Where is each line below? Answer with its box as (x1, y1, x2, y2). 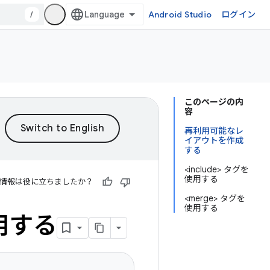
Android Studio (148, 9, 212, 20)
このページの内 (184, 96, 243, 107)
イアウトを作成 (184, 135, 243, 146)
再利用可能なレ (184, 125, 243, 136)
